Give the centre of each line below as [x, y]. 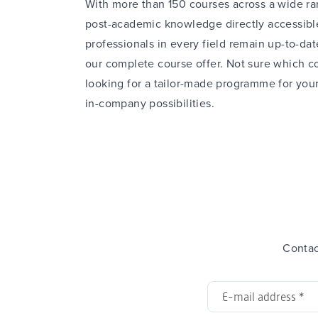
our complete [122, 64]
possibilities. [181, 103]
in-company [116, 103]
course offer [189, 64]
